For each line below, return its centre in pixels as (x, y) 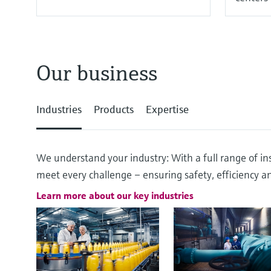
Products (114, 109)
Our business (97, 73)
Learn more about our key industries (115, 195)
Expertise (167, 109)
